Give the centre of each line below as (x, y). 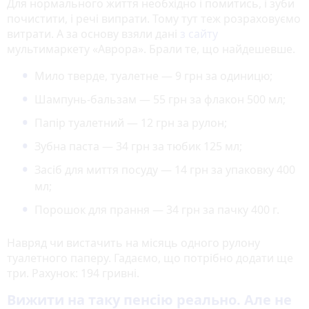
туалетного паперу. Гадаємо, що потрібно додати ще (150, 258)
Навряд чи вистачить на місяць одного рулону (133, 242)
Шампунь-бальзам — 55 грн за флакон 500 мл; (160, 99)
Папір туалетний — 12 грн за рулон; (131, 122)
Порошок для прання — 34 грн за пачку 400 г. (157, 209)
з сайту (199, 33)
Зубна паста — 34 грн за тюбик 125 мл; (138, 146)
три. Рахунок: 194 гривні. (73, 273)
